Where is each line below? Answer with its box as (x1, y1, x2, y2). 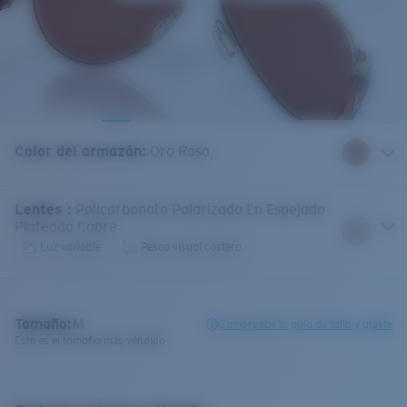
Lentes (15, 201, 67, 219)
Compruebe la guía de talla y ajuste (219, 317, 392, 331)
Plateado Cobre (15, 218, 117, 236)
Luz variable (40, 241, 101, 254)
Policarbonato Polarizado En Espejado (75, 201, 325, 219)
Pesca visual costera (141, 241, 242, 254)
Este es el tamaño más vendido (15, 334, 165, 348)
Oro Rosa (150, 142, 210, 160)
